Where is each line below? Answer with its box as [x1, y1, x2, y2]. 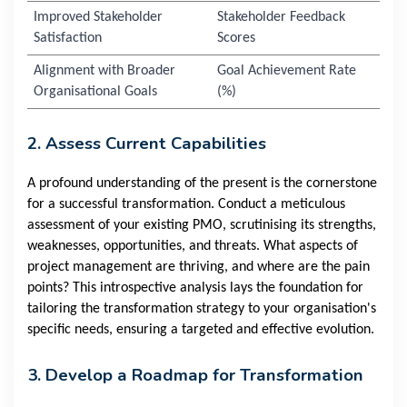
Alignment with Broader [33, 64, 175, 79]
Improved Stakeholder [33, 10, 163, 25]
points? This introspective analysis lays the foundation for [27, 281, 363, 296]
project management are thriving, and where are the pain [27, 260, 370, 275]
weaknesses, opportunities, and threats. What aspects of [27, 239, 358, 254]
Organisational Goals [33, 84, 157, 100]
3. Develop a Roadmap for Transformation [27, 363, 363, 388]
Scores [216, 31, 255, 46]
